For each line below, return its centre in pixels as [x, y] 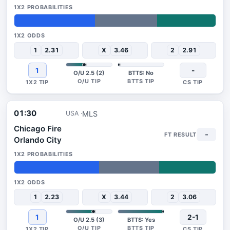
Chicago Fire [38, 129]
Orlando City [38, 140]
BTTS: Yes [141, 220]
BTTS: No [141, 73]
